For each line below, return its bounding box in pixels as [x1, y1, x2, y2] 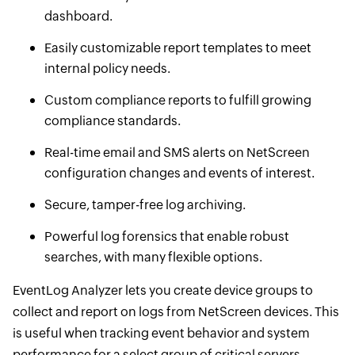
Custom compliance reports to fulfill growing [44, 93, 311, 108]
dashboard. [44, 9, 113, 24]
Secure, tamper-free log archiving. [44, 197, 246, 212]
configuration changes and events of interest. [44, 166, 315, 181]
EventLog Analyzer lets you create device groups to [12, 283, 313, 298]
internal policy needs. [44, 61, 170, 76]
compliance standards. [44, 113, 181, 128]
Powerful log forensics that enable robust [44, 229, 289, 244]
